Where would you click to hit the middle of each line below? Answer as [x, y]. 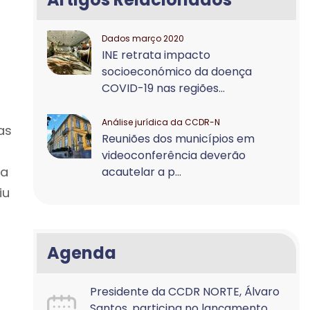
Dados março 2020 [143, 38]
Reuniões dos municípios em [179, 139]
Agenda [82, 253]
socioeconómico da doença [177, 72]
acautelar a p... [142, 172]
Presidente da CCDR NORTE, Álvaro [185, 292]
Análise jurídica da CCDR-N [161, 122]
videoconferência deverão [174, 155]
